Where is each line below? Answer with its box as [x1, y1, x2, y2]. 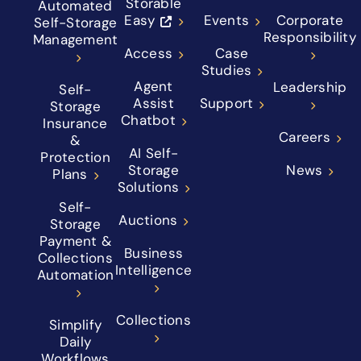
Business [124, 245, 183, 262]
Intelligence [115, 262, 192, 279]
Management [32, 31, 118, 48]
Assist [133, 95, 174, 112]
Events [203, 12, 250, 29]
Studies [201, 62, 252, 79]
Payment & [39, 233, 112, 250]
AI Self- [129, 145, 178, 162]
